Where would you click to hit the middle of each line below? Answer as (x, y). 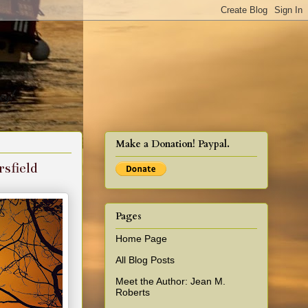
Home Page (141, 238)
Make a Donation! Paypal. (173, 144)
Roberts (133, 292)
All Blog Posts (145, 260)
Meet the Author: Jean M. (170, 281)
